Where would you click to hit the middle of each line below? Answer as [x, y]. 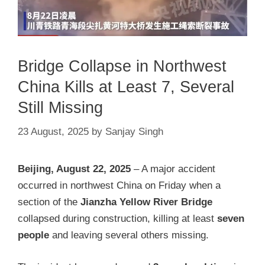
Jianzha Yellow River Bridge [146, 202]
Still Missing [60, 107]
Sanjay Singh [134, 132]
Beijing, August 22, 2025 [74, 169]
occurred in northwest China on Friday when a [119, 186]
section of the [49, 202]
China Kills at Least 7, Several [126, 87]
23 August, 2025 [53, 132]
